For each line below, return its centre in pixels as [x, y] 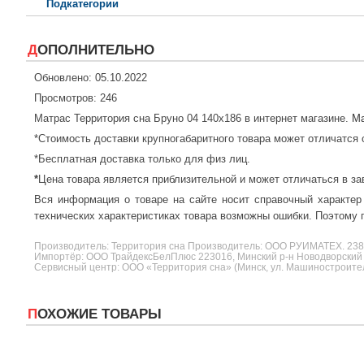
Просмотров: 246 [76, 98]
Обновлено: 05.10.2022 [91, 78]
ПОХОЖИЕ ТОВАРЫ [100, 314]
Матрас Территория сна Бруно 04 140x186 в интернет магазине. [193, 119]
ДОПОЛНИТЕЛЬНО [96, 50]
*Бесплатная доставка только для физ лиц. [142, 159]
